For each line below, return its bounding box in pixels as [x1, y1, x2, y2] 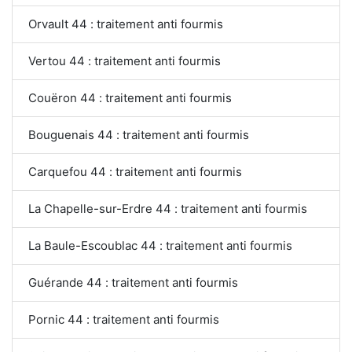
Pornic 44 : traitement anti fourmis [28, 312, 219, 328]
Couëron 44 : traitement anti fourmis [28, 90, 232, 106]
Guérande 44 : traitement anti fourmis [28, 275, 238, 291]
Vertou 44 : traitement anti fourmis [28, 53, 221, 69]
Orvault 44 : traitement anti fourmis [28, 16, 223, 32]
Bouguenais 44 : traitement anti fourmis [28, 127, 249, 143]
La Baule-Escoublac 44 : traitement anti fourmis [28, 238, 292, 254]
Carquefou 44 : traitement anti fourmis [28, 164, 242, 180]
